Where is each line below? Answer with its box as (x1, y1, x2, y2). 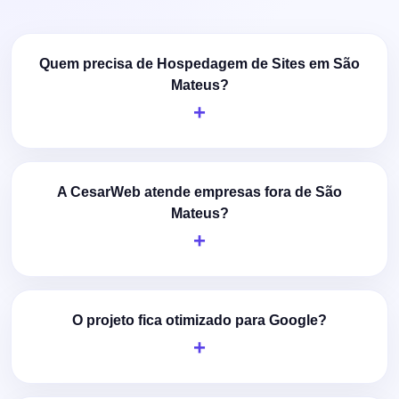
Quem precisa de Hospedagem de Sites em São (39, 55, 360, 71)
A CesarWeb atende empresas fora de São (57, 183, 342, 199)
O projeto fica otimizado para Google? (72, 312, 327, 328)
